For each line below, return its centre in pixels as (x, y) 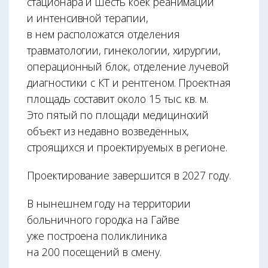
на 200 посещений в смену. (94, 252)
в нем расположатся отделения (103, 34)
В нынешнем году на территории (109, 203)
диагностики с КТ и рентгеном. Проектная (129, 82)
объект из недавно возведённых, (108, 131)
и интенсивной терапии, (88, 18)
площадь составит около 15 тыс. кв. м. (118, 98)
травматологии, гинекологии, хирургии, (124, 50)
